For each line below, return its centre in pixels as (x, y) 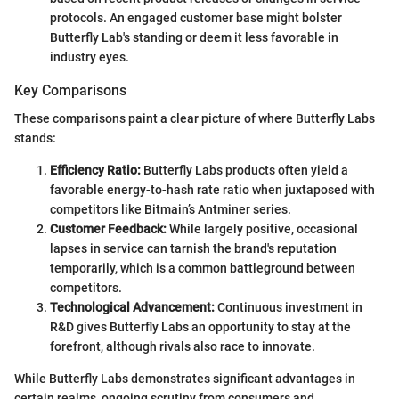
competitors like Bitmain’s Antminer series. (171, 210)
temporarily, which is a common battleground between (203, 269)
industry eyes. (90, 57)
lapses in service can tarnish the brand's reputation (193, 249)
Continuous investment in (289, 308)
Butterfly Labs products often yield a (244, 171)
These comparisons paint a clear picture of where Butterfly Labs (195, 119)
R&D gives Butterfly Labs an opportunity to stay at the (200, 327)
